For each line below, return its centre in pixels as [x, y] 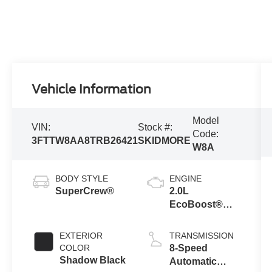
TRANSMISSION [201, 235]
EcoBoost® [196, 204]
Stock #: [155, 127]
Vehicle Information [92, 90]
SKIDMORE [165, 141]
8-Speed [188, 248]
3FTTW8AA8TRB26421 [85, 141]
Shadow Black [93, 260]
